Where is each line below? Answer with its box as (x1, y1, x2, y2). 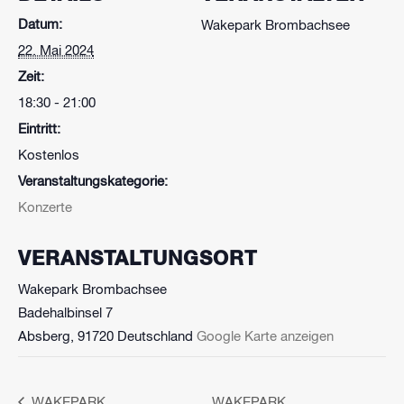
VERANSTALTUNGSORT (18, 250, 257, 270)
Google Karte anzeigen (197, 330, 334, 344)
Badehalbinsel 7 (18, 307, 113, 320)
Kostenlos (18, 149, 79, 162)
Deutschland (117, 330, 193, 344)
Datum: (18, 18, 62, 32)
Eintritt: (18, 123, 60, 136)
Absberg (18, 330, 70, 344)
